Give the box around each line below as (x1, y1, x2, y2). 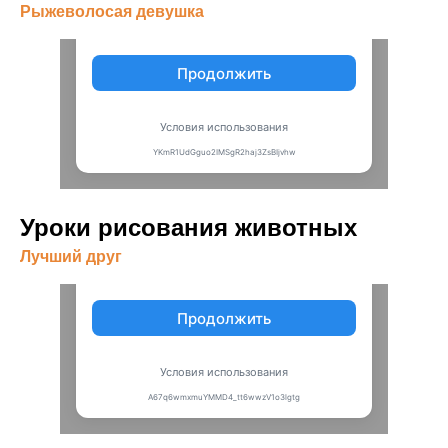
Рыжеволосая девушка (20, 3, 204, 20)
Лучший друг (20, 248, 122, 265)
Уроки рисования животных (20, 214, 357, 241)
